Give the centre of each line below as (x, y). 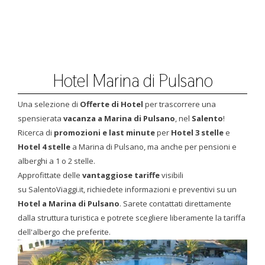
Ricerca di (35, 132)
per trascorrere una (180, 104)
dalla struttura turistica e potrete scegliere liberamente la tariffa (132, 218)
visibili (172, 175)
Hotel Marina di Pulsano (132, 81)
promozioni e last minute (104, 132)
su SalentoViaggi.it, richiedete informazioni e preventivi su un (127, 189)
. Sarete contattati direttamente (175, 203)
